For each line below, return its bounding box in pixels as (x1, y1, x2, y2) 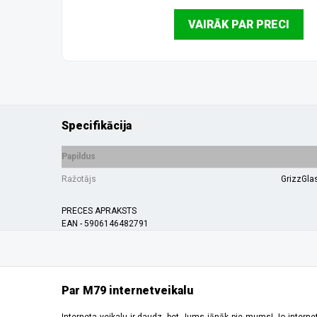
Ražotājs (62, 174, 96, 184)
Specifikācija (62, 119, 132, 132)
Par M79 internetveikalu (62, 284, 193, 297)
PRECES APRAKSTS (62, 206, 137, 216)
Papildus (62, 151, 96, 161)
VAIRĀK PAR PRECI (188, 18, 289, 31)
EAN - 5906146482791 (62, 219, 149, 229)
